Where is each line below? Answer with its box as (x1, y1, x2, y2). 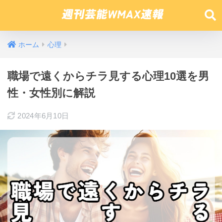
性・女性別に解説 (7, 87, 95, 99)
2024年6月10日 (17, 111, 69, 120)
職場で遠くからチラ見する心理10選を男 (7, 70, 209, 82)
